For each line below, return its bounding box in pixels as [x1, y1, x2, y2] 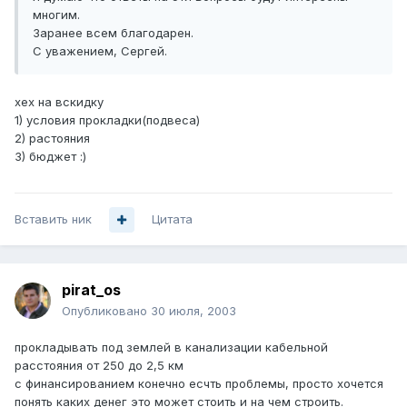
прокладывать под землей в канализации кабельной [15, 340, 328, 355]
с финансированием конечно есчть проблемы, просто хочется [15, 376, 383, 392]
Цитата [152, 212, 193, 227]
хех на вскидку [15, 94, 104, 110]
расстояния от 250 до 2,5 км [15, 358, 184, 373]
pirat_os [62, 281, 121, 300]
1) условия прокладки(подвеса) [15, 113, 200, 128]
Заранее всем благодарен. [33, 25, 194, 41]
